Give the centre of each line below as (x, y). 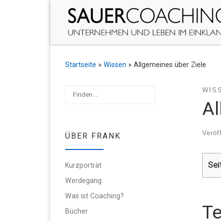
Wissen (115, 64)
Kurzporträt (83, 166)
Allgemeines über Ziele (170, 64)
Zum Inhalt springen (46, 14)
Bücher (76, 211)
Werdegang (83, 180)
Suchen (78, 89)
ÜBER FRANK (93, 136)
